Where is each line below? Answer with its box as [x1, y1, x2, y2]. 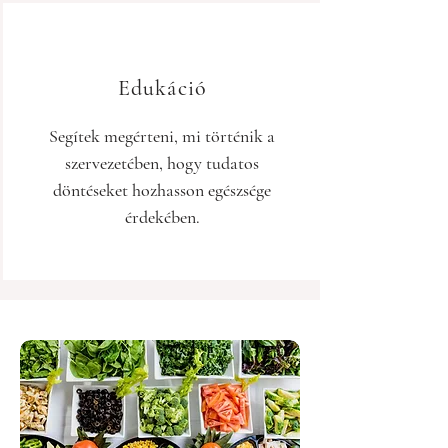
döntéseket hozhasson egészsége [53, 179, 271, 201]
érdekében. [124, 206, 200, 228]
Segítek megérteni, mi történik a [49, 125, 275, 147]
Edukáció [118, 75, 207, 101]
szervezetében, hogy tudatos [65, 152, 259, 174]
